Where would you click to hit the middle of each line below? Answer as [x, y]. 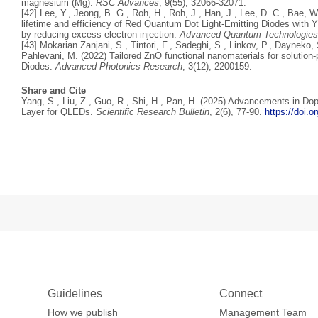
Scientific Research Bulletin [153, 112]
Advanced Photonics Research [119, 66]
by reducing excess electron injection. [100, 34]
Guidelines [75, 294]
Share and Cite [54, 91]
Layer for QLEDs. [59, 112]
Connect [241, 294]
